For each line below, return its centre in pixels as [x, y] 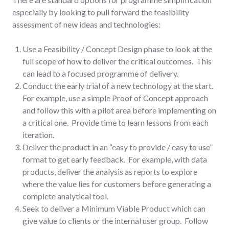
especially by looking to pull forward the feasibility [101, 12]
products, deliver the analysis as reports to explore [110, 171]
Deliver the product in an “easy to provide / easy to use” [118, 147]
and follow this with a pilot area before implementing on [119, 110]
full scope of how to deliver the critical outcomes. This [117, 61]
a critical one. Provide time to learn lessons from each [116, 122]
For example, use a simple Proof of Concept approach [115, 98]
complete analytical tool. [65, 196]
